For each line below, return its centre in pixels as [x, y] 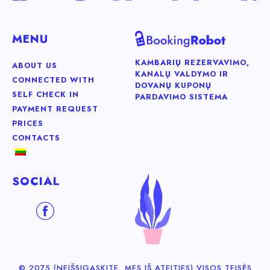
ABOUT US [35, 65]
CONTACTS [36, 137]
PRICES [28, 123]
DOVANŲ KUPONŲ [173, 86]
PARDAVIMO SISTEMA [181, 97]
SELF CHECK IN [46, 94]
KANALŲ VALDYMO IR [182, 74]
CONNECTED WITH [53, 80]
